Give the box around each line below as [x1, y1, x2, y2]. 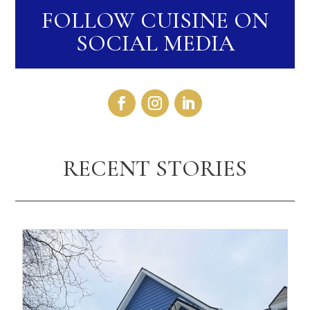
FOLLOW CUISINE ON [42, 6, 268, 34]
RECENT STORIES [63, 154, 247, 182]
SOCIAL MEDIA [75, 29, 235, 57]
